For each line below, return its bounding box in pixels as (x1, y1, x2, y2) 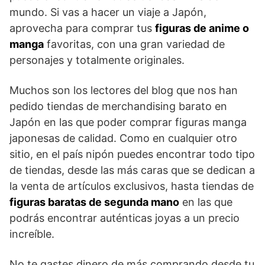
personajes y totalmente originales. (9, 53, 185, 66)
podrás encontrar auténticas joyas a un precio (9, 211, 240, 224)
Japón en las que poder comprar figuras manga (9, 115, 247, 128)
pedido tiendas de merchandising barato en (9, 99, 227, 112)
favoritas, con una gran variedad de (44, 37, 225, 50)
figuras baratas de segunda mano (9, 195, 179, 208)
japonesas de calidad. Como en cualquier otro (9, 131, 237, 144)
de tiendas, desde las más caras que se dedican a (9, 163, 255, 176)
